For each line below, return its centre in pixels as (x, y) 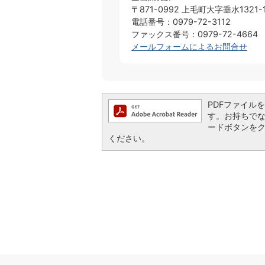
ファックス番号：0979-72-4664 (195, 34)
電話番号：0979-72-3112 (181, 21)
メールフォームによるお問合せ (189, 46)
